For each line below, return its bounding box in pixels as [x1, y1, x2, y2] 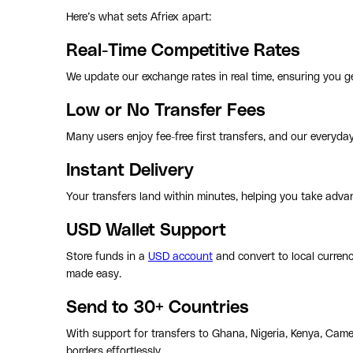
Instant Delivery [66, 161, 194, 180]
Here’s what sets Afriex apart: [66, 11, 211, 23]
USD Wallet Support [66, 221, 226, 240]
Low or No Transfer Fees [66, 101, 266, 120]
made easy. [66, 268, 121, 280]
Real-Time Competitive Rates [66, 41, 300, 60]
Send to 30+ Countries [66, 298, 249, 317]
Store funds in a [66, 251, 148, 262]
